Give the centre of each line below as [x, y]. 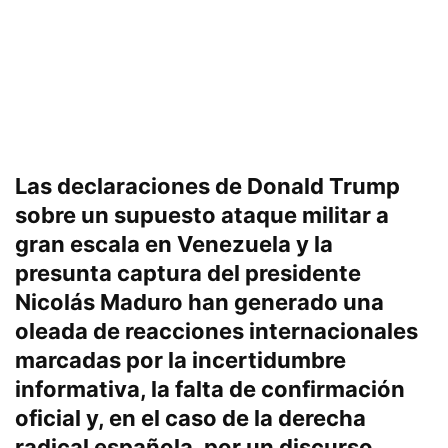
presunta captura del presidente [188, 273]
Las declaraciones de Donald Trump [207, 186]
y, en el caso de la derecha [223, 418]
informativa [77, 389]
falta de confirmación [290, 389]
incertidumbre [269, 360]
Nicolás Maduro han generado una [199, 302]
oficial [48, 418]
